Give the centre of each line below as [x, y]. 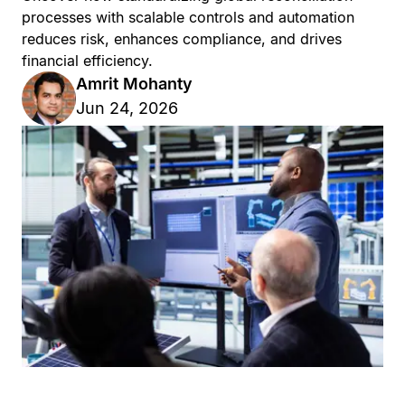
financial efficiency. [87, 60]
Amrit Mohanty [134, 83]
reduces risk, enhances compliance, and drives [182, 38]
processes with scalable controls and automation [188, 17]
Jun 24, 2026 [127, 108]
